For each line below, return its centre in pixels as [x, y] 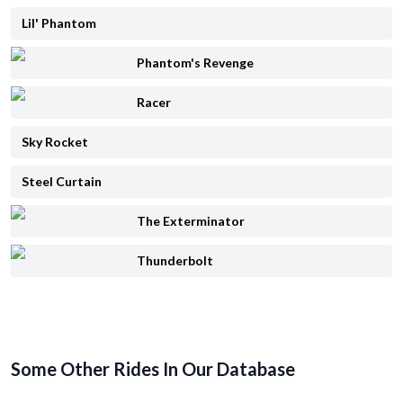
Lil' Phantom [59, 23]
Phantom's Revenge [195, 63]
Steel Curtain [62, 181]
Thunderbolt [175, 260]
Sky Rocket [55, 142]
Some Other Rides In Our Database [153, 369]
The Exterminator [191, 221]
